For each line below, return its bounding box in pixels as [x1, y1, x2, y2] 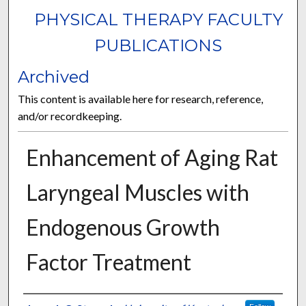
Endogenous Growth [25, 214, 220, 241]
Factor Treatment [25, 249, 191, 276]
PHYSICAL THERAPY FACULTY [33, 10, 283, 30]
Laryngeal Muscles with [25, 179, 249, 206]
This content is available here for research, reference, [18, 92, 264, 106]
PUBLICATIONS [94, 36, 223, 56]
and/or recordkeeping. [18, 109, 122, 123]
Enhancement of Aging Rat [25, 144, 278, 171]
